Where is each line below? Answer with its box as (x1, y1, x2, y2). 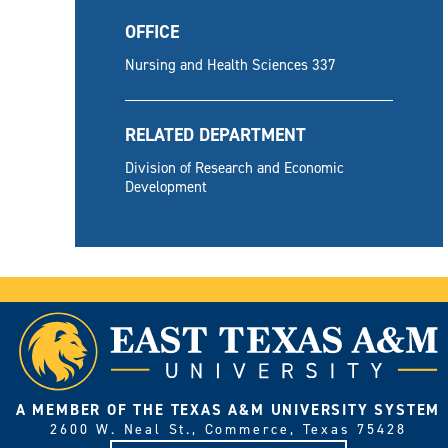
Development (125, 176, 207, 197)
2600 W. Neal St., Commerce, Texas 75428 (50, 419, 407, 439)
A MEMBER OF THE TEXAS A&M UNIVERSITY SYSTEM (15, 399, 441, 420)
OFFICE (125, 19, 179, 44)
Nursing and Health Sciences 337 (125, 54, 336, 75)
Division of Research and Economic (125, 157, 344, 178)
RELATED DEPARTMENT (125, 122, 306, 147)
